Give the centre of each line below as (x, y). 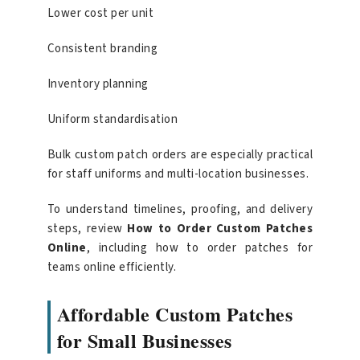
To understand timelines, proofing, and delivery (180, 210)
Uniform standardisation (112, 120)
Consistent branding (102, 49)
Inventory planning (98, 84)
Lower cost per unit (100, 14)
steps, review (87, 229)
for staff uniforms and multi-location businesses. (178, 174)
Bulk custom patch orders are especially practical (180, 155)
